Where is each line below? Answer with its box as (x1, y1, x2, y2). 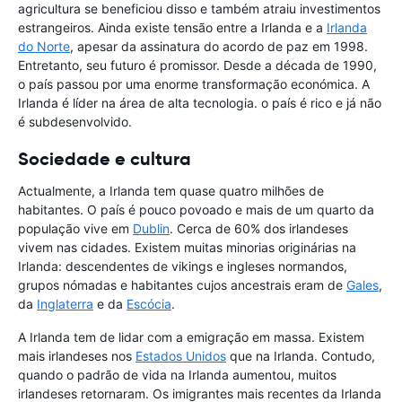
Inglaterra (37, 296, 93, 312)
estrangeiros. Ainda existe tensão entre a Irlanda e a (18, 20, 327, 36)
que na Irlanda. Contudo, (226, 348, 375, 364)
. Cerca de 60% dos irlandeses (170, 221, 348, 237)
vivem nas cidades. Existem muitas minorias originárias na (18, 240, 356, 256)
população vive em (18, 221, 133, 237)
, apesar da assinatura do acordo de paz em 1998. (70, 39, 368, 55)
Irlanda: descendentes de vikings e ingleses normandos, (18, 258, 347, 275)
